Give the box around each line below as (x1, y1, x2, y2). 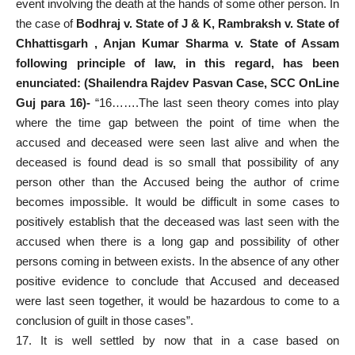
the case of (16, 16, 76, 30)
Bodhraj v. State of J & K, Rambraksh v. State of (76, 16, 339, 30)
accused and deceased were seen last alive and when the (16, 135, 339, 149)
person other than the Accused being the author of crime (16, 174, 339, 189)
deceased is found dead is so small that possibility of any (16, 155, 339, 169)
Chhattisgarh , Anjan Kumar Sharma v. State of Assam (16, 36, 339, 50)
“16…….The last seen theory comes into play (90, 95, 340, 109)
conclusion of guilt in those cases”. (16, 313, 193, 327)
